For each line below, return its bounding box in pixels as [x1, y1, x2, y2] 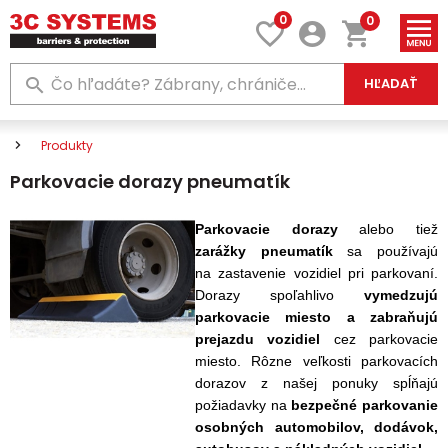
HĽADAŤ [364, 74, 418, 93]
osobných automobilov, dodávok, [195, 419, 438, 435]
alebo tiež [337, 221, 439, 237]
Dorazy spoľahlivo [195, 287, 364, 303]
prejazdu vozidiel [195, 331, 334, 347]
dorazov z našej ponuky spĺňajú [195, 375, 438, 391]
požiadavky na [195, 397, 292, 413]
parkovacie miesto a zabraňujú [195, 309, 438, 325]
